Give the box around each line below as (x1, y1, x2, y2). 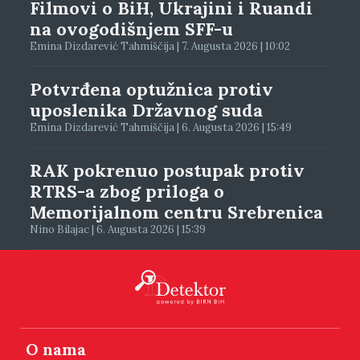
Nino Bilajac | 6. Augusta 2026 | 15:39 (29, 222, 206, 236)
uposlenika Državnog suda (29, 98, 263, 121)
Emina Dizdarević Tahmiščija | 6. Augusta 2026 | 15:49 (29, 120, 292, 134)
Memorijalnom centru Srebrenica (29, 200, 323, 223)
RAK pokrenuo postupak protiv (29, 158, 305, 182)
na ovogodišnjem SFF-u (29, 17, 233, 40)
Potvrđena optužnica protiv (29, 77, 273, 100)
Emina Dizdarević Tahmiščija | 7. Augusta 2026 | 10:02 (29, 39, 290, 53)
